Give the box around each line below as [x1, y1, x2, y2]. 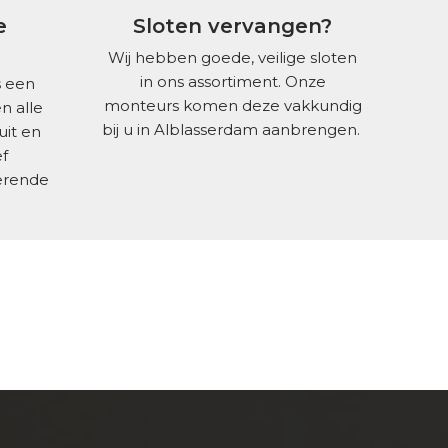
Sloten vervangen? [133, 13, 333, 38]
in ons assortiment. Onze [139, 72, 326, 92]
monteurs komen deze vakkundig [103, 96, 362, 116]
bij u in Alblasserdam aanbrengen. [101, 120, 364, 140]
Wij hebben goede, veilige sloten [108, 48, 358, 68]
